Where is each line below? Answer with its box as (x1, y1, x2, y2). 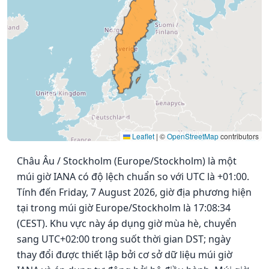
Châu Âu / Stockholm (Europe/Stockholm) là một (17, 154, 237, 168)
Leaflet (130, 130, 154, 141)
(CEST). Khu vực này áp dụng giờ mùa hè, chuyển (17, 216, 237, 230)
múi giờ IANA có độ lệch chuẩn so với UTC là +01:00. (17, 169, 249, 183)
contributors (219, 130, 259, 141)
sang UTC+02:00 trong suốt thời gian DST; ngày (17, 232, 231, 246)
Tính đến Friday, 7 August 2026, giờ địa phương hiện (17, 185, 252, 199)
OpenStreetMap (167, 130, 219, 141)
